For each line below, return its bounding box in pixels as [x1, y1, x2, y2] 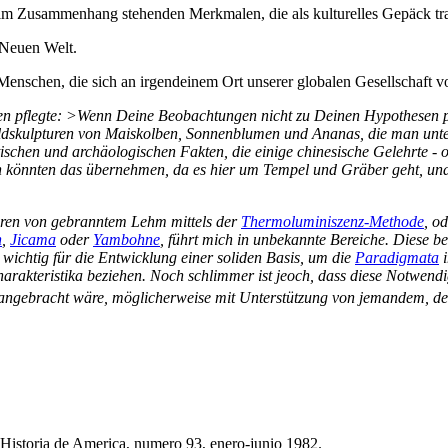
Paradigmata [355, 249, 439, 267]
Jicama [10, 231, 56, 249]
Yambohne [93, 231, 160, 249]
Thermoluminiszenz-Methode [241, 213, 424, 231]
